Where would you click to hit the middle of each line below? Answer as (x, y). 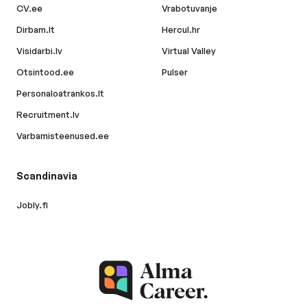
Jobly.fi (32, 205)
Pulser (175, 72)
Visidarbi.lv (39, 51)
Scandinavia (47, 176)
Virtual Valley (189, 51)
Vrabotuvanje (189, 9)
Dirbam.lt (36, 30)
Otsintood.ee (45, 72)
